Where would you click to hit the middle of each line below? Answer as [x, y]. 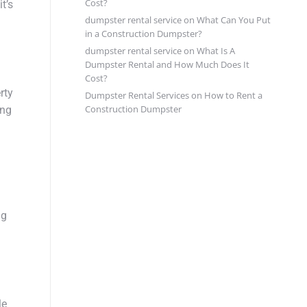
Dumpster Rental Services [137, 95]
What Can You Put [234, 20]
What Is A [216, 51]
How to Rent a [233, 95]
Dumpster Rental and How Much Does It [167, 64]
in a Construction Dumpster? [144, 34]
